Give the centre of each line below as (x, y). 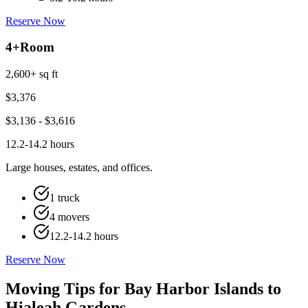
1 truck (65, 198)
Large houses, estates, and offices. (79, 168)
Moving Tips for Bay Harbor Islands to (143, 289)
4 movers (69, 217)
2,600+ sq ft (32, 74)
